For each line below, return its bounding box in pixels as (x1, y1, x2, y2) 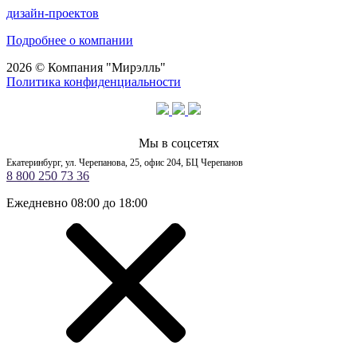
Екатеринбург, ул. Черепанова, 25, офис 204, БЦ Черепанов (6, 157, 243, 169)
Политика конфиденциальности (6, 75, 181, 89)
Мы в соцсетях (138, 136, 219, 151)
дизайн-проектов (6, 6, 99, 21)
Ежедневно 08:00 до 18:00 (6, 196, 147, 210)
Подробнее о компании (6, 33, 133, 48)
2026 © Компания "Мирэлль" (6, 61, 166, 75)
